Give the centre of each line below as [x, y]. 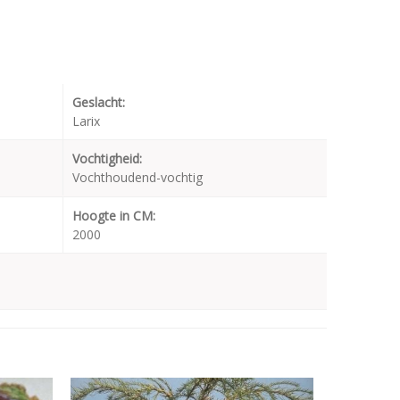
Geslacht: [99, 102]
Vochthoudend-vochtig [137, 177]
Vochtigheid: [107, 158]
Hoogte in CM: [114, 216]
